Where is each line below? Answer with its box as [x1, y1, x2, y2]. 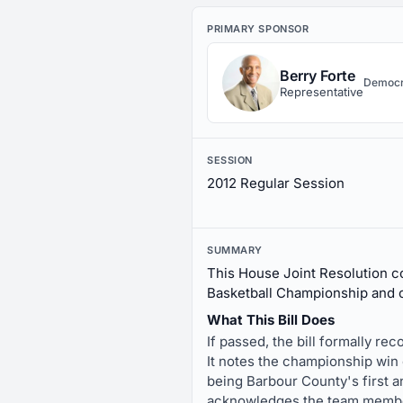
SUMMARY [207, 244, 263, 256]
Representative [280, 85, 363, 99]
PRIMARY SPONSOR [207, 22, 309, 35]
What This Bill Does [207, 311, 335, 328]
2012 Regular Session [207, 175, 345, 192]
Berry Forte [280, 67, 355, 85]
